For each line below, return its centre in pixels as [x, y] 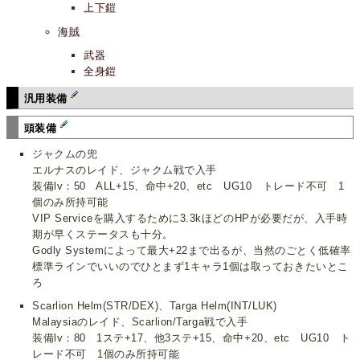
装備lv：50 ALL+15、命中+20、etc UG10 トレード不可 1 [188, 186]
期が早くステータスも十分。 [103, 235]
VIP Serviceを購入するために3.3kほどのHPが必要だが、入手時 [190, 219]
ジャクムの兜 [65, 154]
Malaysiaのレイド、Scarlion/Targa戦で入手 [140, 322]
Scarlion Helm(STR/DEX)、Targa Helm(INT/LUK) [155, 306]
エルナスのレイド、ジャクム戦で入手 [125, 170]
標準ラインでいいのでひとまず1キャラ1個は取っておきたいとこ [190, 267]
